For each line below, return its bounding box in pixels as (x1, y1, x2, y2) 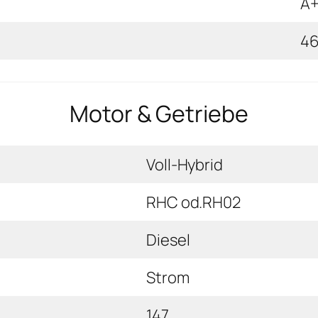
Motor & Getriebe (70, 98, 248, 130)
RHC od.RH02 (146, 191, 241, 213)
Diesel (146, 229, 190, 251)
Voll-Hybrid (146, 153, 223, 175)
